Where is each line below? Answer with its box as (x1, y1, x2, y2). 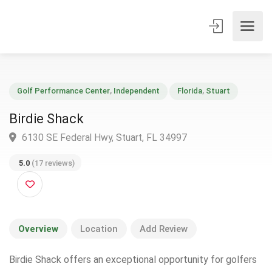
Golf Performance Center (18, 93, 120, 104)
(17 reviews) (32, 172, 81, 183)
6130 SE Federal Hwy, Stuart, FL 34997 (21, 143, 203, 156)
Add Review (140, 223, 188, 235)
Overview (18, 223, 58, 235)
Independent (123, 93, 174, 104)
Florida (192, 93, 220, 104)
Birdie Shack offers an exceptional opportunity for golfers (9, 254, 257, 266)
